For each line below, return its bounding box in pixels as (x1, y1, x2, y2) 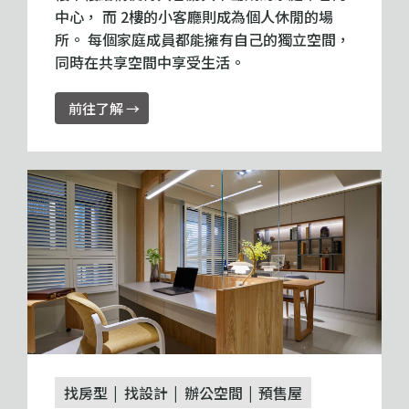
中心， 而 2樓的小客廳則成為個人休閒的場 (55, 5, 333, 28)
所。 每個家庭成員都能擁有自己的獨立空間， (55, 28, 351, 51)
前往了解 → (68, 99, 140, 119)
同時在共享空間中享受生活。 (55, 51, 245, 74)
